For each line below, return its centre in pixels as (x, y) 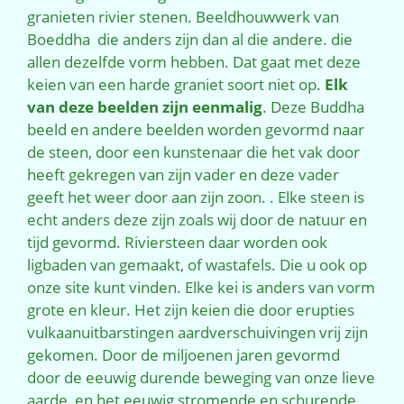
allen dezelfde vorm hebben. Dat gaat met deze (194, 62)
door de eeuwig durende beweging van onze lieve (201, 378)
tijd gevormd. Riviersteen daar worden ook (177, 243)
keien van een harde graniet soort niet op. (176, 85)
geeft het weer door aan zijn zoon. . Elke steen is (196, 197)
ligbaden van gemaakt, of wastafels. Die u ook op (197, 265)
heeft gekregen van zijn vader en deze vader (183, 175)
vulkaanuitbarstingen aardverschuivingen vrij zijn (197, 333)
